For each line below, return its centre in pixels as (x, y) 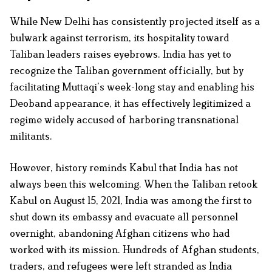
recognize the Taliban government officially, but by (127, 71)
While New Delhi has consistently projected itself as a (135, 22)
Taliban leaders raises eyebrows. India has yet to (121, 54)
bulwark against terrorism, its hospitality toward (119, 38)
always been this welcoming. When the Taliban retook (134, 184)
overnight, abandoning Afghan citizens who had (120, 233)
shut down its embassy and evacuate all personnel (124, 217)
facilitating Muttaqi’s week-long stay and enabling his (132, 87)
